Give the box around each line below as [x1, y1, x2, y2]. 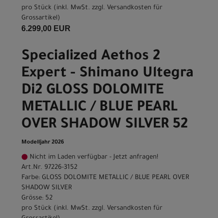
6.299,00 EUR [21, 24, 71, 33]
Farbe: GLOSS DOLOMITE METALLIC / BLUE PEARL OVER [21, 174, 189, 182]
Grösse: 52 [21, 195, 53, 202]
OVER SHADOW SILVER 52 [21, 117, 188, 133]
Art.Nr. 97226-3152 [21, 164, 77, 172]
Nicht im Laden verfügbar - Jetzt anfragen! [28, 154, 158, 162]
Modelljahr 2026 [21, 140, 64, 146]
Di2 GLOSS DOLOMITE [21, 83, 163, 99]
